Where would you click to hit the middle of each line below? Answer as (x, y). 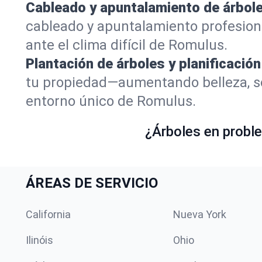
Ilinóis (39, 240)
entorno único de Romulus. (111, 101)
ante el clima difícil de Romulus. (127, 45)
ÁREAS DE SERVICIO (92, 183)
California (48, 214)
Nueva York (200, 214)
